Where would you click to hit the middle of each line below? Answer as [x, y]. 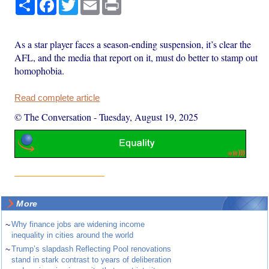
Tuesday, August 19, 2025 [149, 116]
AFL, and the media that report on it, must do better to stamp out [136, 57]
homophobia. [40, 70]
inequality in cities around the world [73, 235]
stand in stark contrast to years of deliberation [92, 260]
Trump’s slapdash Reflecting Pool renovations [92, 249]
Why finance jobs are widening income [78, 225]
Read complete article [57, 98]
